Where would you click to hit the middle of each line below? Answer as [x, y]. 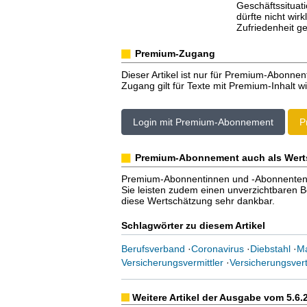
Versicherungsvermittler [172, 262]
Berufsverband [153, 249]
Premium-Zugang [175, 53]
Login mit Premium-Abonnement [203, 122]
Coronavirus [217, 249]
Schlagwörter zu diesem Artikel [193, 225]
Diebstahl [270, 249]
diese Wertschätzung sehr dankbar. [198, 201]
